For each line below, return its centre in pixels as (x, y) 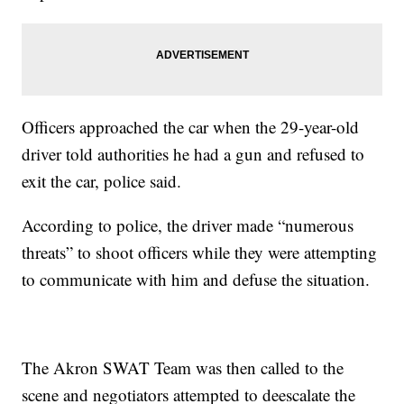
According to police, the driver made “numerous (188, 225)
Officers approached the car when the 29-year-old (191, 127)
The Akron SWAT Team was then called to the (183, 368)
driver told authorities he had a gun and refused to (193, 154)
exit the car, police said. (102, 181)
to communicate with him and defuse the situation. (196, 280)
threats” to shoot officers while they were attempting (200, 252)
